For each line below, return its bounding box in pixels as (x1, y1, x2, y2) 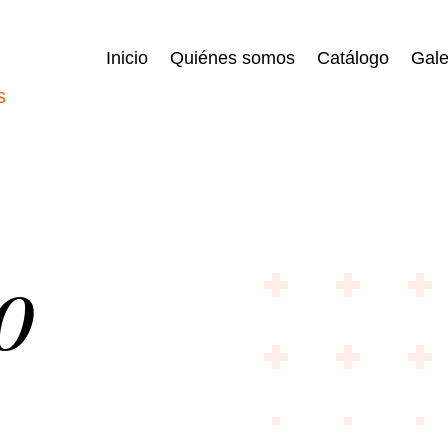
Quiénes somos (169, 48, 295, 68)
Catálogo (316, 48, 389, 68)
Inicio (105, 48, 148, 68)
